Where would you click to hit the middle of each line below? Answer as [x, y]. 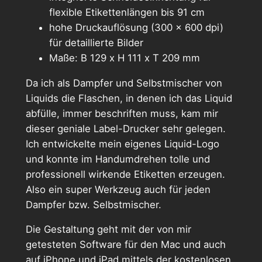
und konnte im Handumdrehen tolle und [118, 159]
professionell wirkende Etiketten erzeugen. [125, 174]
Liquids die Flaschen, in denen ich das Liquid [129, 98]
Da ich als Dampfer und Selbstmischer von [124, 83]
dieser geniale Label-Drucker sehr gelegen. [125, 128]
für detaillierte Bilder [96, 42]
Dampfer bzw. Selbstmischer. [93, 204]
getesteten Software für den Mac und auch [125, 245]
